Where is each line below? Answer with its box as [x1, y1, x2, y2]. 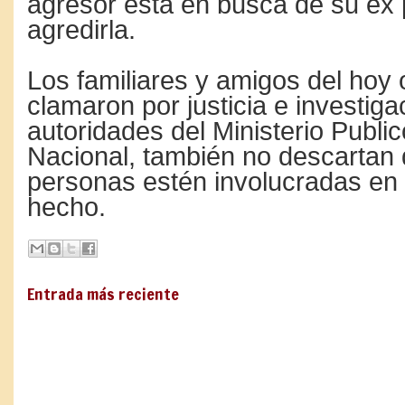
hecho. [27, 193, 106, 221]
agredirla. [27, 15, 136, 44]
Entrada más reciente [27, 281, 179, 306]
